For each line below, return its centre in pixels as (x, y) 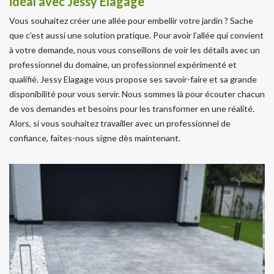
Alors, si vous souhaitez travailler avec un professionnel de (120, 124)
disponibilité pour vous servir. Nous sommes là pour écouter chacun (137, 94)
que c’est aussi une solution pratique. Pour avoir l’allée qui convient (136, 35)
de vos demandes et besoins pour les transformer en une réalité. (132, 109)
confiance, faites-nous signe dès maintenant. (95, 138)
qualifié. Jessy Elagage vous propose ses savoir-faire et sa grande (133, 80)
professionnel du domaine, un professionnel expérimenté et (123, 65)
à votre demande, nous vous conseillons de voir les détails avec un (135, 50)
